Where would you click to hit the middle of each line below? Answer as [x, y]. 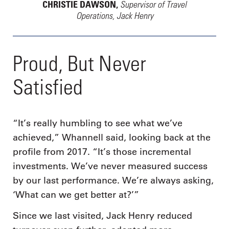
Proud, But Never [79, 63]
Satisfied [48, 87]
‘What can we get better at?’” [76, 194]
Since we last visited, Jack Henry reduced [102, 216]
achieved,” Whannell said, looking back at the [112, 137]
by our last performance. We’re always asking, [113, 180]
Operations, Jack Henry [114, 15]
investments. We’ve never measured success [110, 166]
